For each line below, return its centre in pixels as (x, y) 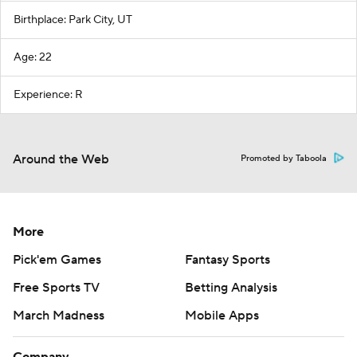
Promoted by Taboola (284, 158)
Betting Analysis (231, 287)
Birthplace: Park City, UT (73, 20)
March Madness (59, 315)
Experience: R (48, 94)
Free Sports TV (56, 287)
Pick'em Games (57, 259)
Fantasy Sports (228, 259)
